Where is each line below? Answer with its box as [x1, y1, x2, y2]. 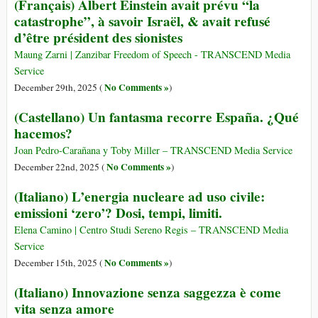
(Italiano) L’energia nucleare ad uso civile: [14, 187, 265, 207]
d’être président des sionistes [14, 28, 182, 48]
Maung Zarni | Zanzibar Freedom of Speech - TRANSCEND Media [14, 48, 290, 62]
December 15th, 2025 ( [14, 256, 104, 270]
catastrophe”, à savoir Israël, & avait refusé [14, 11, 270, 32]
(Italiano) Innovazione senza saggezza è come [14, 283, 281, 303]
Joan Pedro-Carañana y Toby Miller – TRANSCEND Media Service [14, 143, 292, 158]
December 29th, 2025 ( [14, 81, 104, 94]
